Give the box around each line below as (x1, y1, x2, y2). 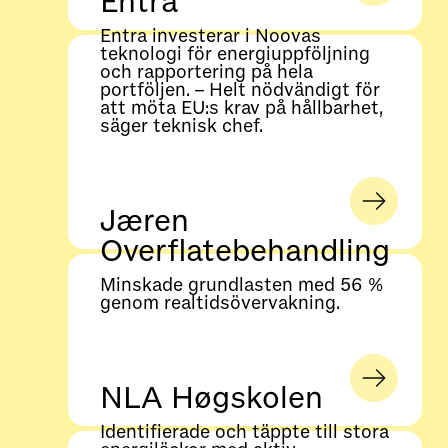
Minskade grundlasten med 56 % (99, 274, 383, 297)
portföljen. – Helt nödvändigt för (99, 79, 380, 102)
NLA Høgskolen (99, 379, 323, 418)
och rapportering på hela (99, 61, 313, 84)
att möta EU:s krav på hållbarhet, (99, 97, 383, 120)
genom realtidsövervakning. (99, 292, 340, 315)
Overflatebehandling (99, 232, 390, 271)
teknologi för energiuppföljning (99, 43, 370, 66)
